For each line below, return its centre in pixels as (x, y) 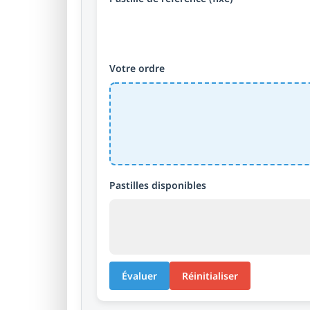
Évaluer (139, 276)
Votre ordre (137, 68)
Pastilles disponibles (158, 185)
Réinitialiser (210, 276)
